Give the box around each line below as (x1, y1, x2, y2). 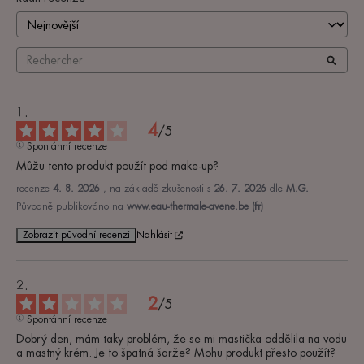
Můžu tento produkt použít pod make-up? (16, 159, 219, 171)
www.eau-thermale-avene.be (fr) (127, 201, 263, 211)
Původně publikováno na (16, 201, 127, 211)
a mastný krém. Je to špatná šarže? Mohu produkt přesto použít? (16, 346, 336, 358)
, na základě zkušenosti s (103, 183, 214, 193)
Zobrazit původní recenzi (23, 229, 130, 240)
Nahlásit (136, 230, 172, 240)
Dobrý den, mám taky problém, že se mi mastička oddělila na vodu (16, 332, 347, 344)
